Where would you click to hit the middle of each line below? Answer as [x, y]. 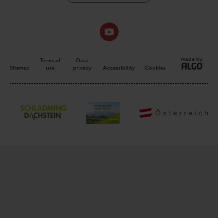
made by [192, 59]
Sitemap [20, 68]
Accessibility [119, 68]
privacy [82, 68]
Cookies [155, 68]
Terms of [50, 61]
